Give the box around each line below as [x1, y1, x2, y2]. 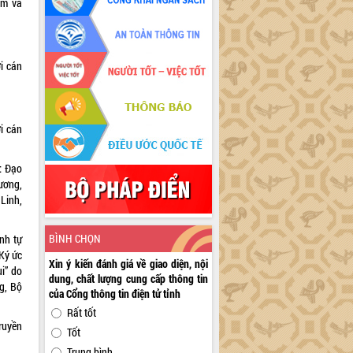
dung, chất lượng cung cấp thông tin [49, 271, 209, 287]
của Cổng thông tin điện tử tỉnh [49, 286, 181, 302]
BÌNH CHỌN [49, 231, 102, 247]
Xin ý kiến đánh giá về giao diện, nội [49, 256, 209, 272]
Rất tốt [67, 305, 97, 321]
